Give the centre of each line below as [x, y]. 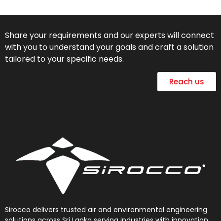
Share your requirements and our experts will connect [110, 35]
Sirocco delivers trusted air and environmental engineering [106, 210]
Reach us [187, 82]
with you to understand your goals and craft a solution [109, 47]
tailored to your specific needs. [64, 59]
